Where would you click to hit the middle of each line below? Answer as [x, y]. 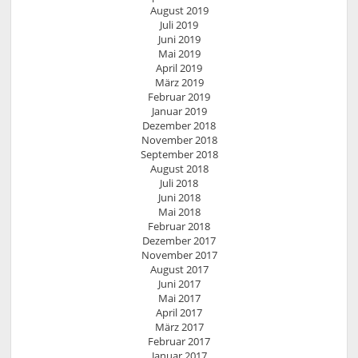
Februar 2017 [179, 342]
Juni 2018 [179, 198]
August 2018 [179, 169]
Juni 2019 [179, 40]
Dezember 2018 [179, 126]
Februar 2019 [179, 97]
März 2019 [179, 83]
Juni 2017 [179, 284]
